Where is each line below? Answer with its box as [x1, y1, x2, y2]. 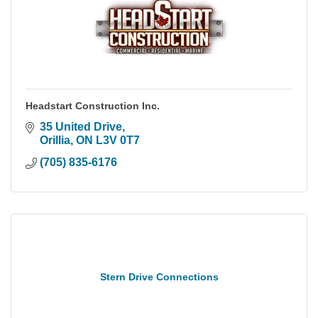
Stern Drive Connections [99, 270, 219, 283]
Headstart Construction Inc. [26, 99, 160, 111]
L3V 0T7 [96, 133, 140, 146]
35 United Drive [40, 120, 122, 133]
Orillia [40, 133, 70, 146]
